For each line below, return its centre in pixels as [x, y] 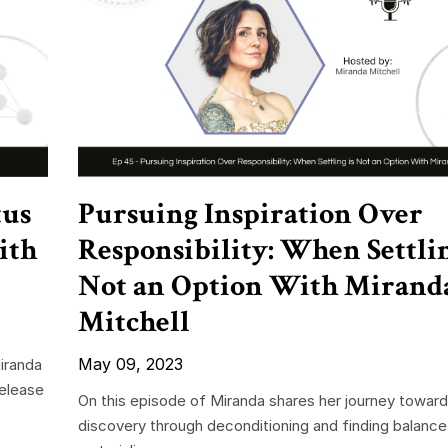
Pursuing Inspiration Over [250, 215]
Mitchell [133, 323]
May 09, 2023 [130, 364]
